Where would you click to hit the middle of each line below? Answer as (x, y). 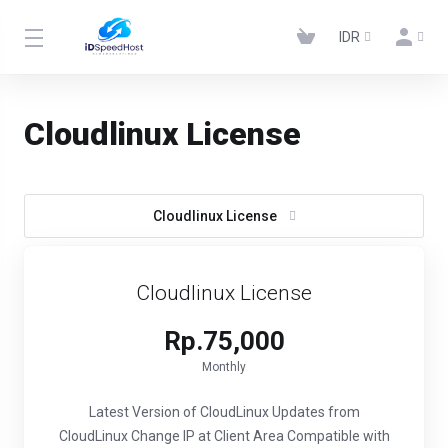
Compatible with (336, 436)
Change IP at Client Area (205, 436)
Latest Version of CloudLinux (178, 412)
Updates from (314, 412)
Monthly (224, 367)
